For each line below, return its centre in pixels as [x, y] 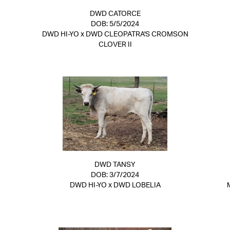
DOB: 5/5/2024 [115, 24]
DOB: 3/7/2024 [115, 175]
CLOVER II [115, 45]
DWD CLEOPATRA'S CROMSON [137, 34]
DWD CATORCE [115, 14]
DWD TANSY [115, 165]
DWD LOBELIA [137, 185]
